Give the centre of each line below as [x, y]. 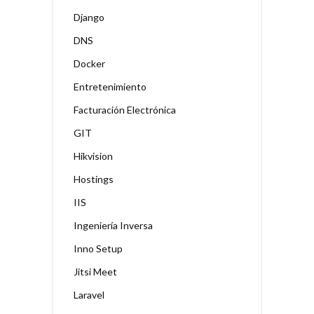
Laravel [89, 294]
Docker [89, 63]
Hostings [94, 179]
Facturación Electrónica [125, 109]
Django [89, 17]
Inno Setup [98, 248]
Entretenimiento [110, 86]
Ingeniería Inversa [113, 225]
